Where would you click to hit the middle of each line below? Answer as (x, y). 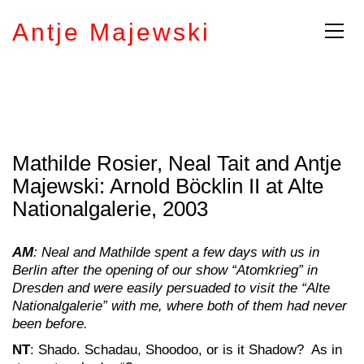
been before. (50, 324)
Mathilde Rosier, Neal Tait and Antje (177, 163)
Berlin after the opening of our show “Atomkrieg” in (165, 270)
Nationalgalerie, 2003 (110, 208)
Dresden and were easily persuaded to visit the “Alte (171, 288)
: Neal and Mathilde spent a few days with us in (176, 252)
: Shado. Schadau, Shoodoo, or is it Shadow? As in (186, 349)
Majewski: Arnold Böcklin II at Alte (168, 186)
